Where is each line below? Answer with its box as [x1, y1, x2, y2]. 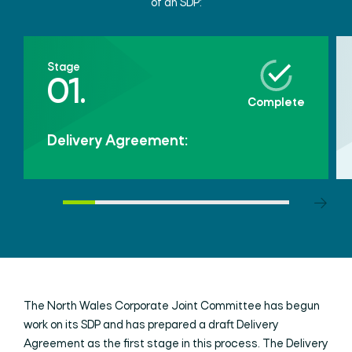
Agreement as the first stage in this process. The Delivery [24, 338, 328, 350]
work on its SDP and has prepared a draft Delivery [24, 319, 279, 332]
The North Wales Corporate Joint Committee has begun [24, 300, 320, 313]
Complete [247, 97, 305, 109]
